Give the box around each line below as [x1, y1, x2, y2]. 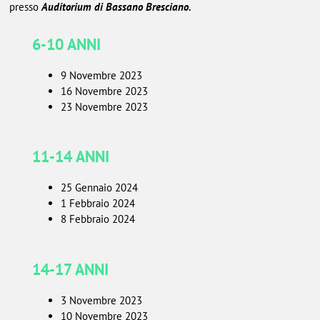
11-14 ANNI [31, 146, 109, 167]
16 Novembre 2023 [60, 84, 148, 98]
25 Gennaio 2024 [60, 181, 138, 195]
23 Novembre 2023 [60, 99, 148, 114]
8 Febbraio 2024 [60, 212, 135, 226]
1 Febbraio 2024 [60, 196, 135, 211]
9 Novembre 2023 [60, 68, 142, 82]
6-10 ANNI [31, 34, 101, 54]
